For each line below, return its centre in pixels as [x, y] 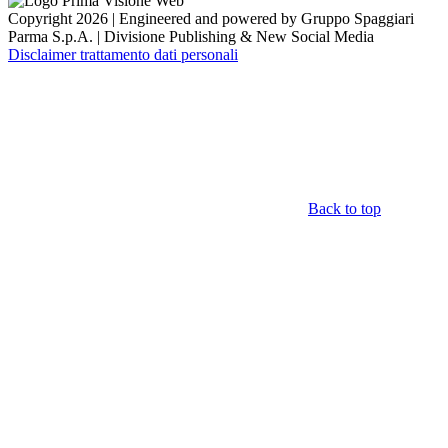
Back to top [344, 208]
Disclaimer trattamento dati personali [123, 54]
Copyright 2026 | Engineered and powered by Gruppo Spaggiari [211, 18]
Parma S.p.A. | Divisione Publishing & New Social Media [191, 36]
